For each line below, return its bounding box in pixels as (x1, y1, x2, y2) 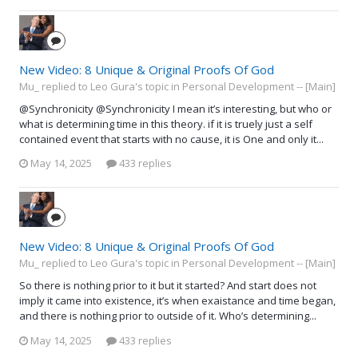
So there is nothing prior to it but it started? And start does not (19, 278, 316, 293)
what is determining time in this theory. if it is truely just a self (19, 116, 312, 131)
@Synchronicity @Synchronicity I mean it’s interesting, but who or (19, 101, 332, 116)
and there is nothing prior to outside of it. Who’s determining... (19, 308, 316, 324)
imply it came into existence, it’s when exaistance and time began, (19, 293, 336, 308)
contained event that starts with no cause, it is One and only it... (19, 131, 324, 146)
